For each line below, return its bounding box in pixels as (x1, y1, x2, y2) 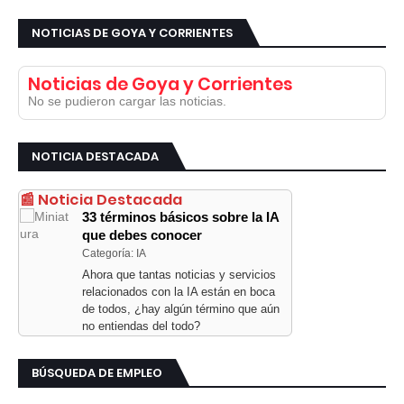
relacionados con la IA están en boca (82, 285, 275, 299)
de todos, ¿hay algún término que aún (82, 302, 280, 317)
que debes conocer (82, 227, 202, 243)
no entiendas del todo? (82, 319, 200, 334)
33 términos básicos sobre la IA (82, 209, 279, 225)
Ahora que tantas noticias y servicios (82, 268, 276, 282)
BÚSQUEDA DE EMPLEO (32, 364, 162, 382)
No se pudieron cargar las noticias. (28, 94, 226, 109)
